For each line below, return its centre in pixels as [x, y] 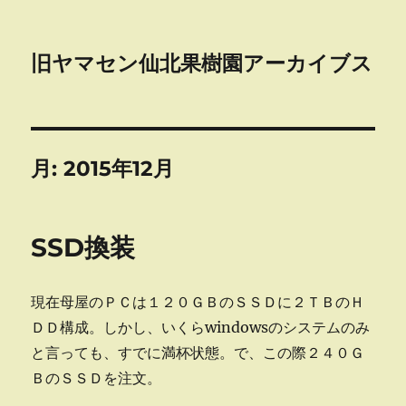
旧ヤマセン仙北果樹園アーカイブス [202, 63]
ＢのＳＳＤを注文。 [97, 378]
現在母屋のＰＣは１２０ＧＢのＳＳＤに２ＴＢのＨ [198, 302]
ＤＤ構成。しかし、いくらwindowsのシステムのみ [201, 327]
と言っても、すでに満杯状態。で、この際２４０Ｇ [198, 353]
